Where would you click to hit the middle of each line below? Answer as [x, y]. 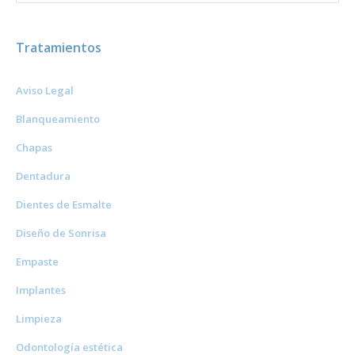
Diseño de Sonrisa [61, 233]
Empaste [37, 262]
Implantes [41, 290]
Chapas [34, 148]
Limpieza [39, 319]
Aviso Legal [45, 91]
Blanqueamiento [58, 119]
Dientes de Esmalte [64, 205]
